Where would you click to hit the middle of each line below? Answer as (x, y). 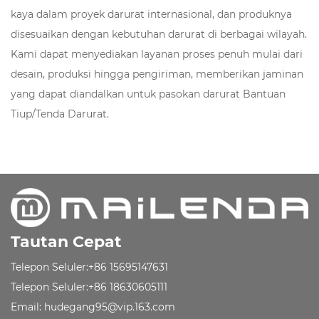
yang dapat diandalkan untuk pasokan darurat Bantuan (148, 94)
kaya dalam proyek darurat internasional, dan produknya (151, 14)
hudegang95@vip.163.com (110, 307)
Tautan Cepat (66, 241)
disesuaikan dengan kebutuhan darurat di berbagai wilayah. (159, 34)
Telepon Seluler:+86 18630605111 (89, 287)
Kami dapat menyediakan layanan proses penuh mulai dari (157, 54)
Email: (26, 307)
